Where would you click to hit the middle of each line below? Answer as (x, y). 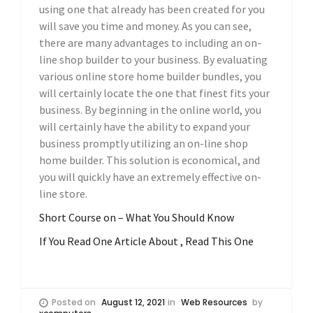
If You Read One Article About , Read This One (146, 241)
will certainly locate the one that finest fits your (154, 93)
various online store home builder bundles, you (150, 76)
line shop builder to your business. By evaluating (153, 59)
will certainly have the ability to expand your (145, 126)
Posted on (75, 302)
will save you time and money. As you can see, (145, 26)
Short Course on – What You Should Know (137, 217)
